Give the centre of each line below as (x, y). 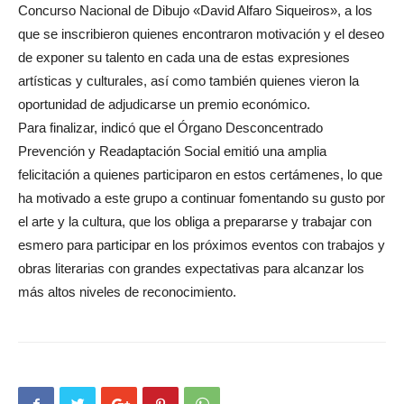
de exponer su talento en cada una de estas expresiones (184, 57)
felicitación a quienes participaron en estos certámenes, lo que (200, 174)
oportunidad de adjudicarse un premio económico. (164, 104)
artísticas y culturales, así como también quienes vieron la (188, 80)
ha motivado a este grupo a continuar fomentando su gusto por (202, 197)
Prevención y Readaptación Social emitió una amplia (172, 151)
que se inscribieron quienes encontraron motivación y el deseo (201, 33)
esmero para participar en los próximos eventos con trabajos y (202, 244)
